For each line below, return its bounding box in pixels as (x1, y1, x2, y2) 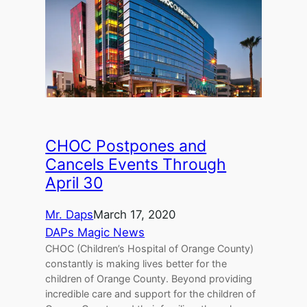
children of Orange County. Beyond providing (45, 273, 253, 285)
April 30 (45, 173, 103, 193)
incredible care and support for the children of (45, 288, 256, 300)
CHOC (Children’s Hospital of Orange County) (45, 243, 254, 255)
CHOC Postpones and (45, 136, 207, 156)
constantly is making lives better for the (45, 258, 228, 270)
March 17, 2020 (93, 208, 176, 222)
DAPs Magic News (45, 225, 145, 240)
